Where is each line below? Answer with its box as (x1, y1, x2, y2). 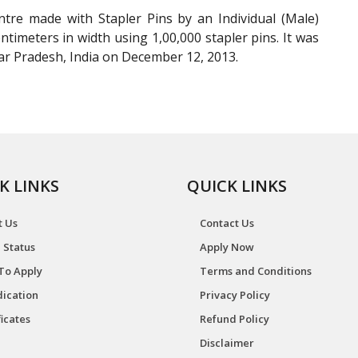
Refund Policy (200, 312, 269, 326)
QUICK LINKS (187, 175, 287, 197)
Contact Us (200, 216, 254, 230)
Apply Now (200, 240, 254, 254)
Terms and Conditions (200, 264, 312, 278)
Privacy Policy (200, 288, 270, 302)
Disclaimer (200, 336, 254, 350)
